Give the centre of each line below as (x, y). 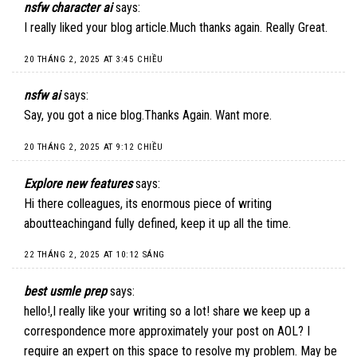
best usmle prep (65, 291)
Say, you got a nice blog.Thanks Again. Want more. (148, 116)
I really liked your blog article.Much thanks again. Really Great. (176, 27)
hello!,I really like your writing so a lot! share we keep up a (167, 311)
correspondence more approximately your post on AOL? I (167, 331)
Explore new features (78, 183)
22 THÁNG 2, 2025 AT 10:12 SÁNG (94, 255)
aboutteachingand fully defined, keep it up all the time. (157, 223)
